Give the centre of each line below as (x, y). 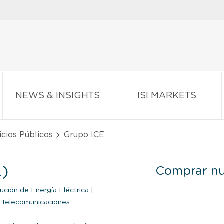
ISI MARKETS (167, 96)
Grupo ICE (83, 135)
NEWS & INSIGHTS (57, 96)
